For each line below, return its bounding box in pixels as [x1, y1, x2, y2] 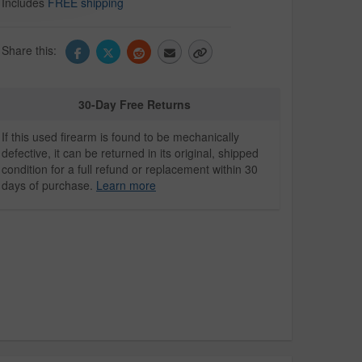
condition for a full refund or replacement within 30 [2, 161, 258, 178]
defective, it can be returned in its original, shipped [2, 145, 259, 162]
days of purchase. [2, 177, 96, 194]
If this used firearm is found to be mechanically [2, 128, 239, 145]
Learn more [96, 177, 156, 194]
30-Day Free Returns [78, 96, 191, 113]
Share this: [2, 41, 60, 58]
